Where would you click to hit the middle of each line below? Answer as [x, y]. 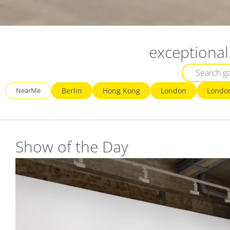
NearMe [28, 90]
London [174, 91]
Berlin [72, 91]
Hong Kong [121, 91]
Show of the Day [72, 147]
